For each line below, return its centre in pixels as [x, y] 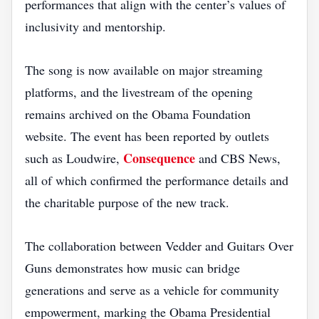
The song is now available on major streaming [144, 70]
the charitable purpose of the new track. [127, 202]
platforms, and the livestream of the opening [139, 92]
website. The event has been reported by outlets [147, 136]
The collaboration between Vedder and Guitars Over [159, 246]
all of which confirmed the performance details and [157, 180]
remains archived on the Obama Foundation [138, 114]
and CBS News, [238, 158]
